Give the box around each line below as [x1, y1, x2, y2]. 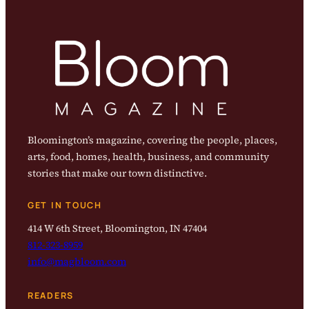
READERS [28, 290, 74, 302]
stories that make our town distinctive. [28, 166, 207, 181]
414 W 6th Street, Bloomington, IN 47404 [28, 221, 207, 236]
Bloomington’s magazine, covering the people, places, [28, 133, 277, 148]
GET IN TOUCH [28, 199, 102, 212]
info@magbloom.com [28, 255, 126, 269]
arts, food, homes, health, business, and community [28, 150, 269, 164]
